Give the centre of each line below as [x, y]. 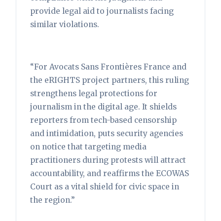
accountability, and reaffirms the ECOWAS [110, 173]
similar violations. [65, 24]
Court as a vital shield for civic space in [105, 186]
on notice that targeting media [88, 147]
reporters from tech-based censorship [103, 120]
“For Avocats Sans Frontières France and [108, 67]
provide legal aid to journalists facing [102, 11]
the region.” [53, 200]
